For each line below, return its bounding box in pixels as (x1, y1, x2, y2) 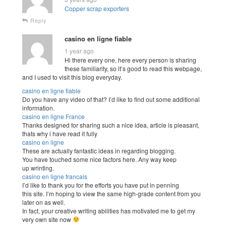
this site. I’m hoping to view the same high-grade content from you (22, 189, 201, 198)
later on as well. (22, 198, 65, 206)
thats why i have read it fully (22, 129, 97, 138)
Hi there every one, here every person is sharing (65, 55, 196, 64)
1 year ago (65, 46, 94, 55)
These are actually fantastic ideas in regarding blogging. (22, 146, 176, 155)
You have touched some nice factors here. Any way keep (22, 155, 177, 163)
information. (22, 103, 54, 112)
